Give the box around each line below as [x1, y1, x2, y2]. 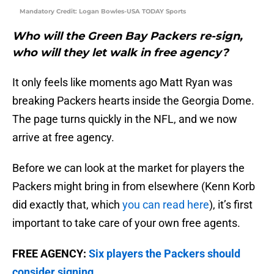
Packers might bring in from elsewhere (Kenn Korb [12, 180, 255, 193]
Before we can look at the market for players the [12, 161, 245, 175]
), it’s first [209, 198, 253, 212]
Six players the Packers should [89, 247, 240, 261]
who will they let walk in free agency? [12, 46, 229, 60]
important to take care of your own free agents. [12, 217, 240, 230]
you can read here [122, 198, 209, 212]
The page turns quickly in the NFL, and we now [12, 113, 237, 126]
